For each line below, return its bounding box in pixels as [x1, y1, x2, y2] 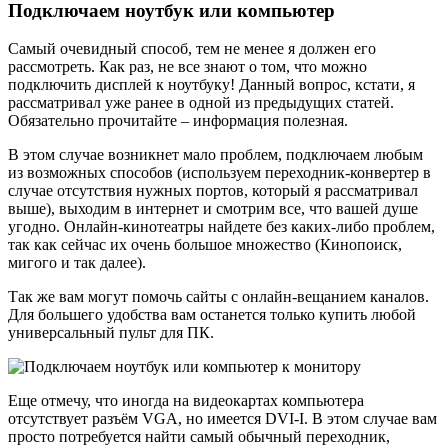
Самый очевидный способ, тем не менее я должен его [8, 40, 376, 58]
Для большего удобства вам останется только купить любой [8, 306, 416, 324]
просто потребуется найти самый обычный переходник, [8, 428, 390, 446]
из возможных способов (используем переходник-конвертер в [8, 164, 431, 182]
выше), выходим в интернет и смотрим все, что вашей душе [8, 200, 418, 218]
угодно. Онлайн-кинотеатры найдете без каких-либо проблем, [8, 218, 435, 236]
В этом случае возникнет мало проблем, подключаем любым [8, 146, 423, 164]
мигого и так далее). [8, 254, 146, 272]
